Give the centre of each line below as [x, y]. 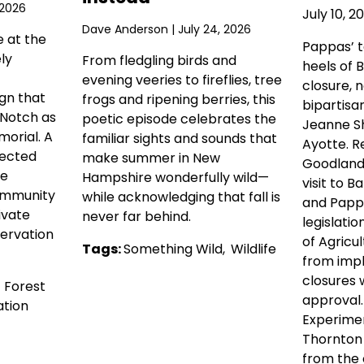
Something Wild [173, 249]
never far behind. [136, 217]
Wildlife [253, 249]
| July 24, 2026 [209, 30]
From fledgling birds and [159, 61]
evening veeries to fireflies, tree [182, 80]
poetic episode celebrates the [179, 119]
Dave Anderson [125, 30]
